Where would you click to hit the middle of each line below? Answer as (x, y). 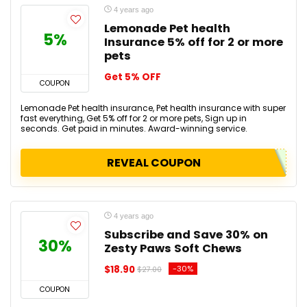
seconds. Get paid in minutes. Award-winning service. (134, 128)
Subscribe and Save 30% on (186, 235)
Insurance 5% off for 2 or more (194, 42)
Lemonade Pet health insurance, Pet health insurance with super (153, 108)
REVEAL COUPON (153, 163)
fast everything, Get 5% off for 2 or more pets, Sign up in (134, 118)
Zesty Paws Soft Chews (173, 248)
